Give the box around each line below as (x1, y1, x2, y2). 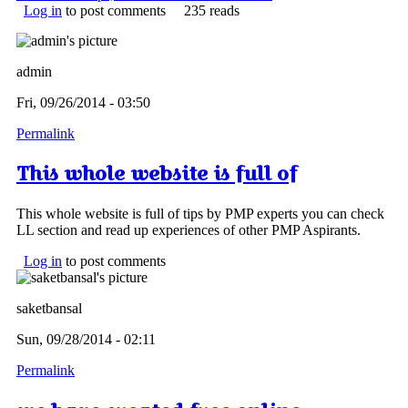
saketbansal (16, 301, 82, 317)
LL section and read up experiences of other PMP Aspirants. (16, 222, 361, 239)
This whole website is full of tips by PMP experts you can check (16, 206, 384, 222)
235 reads (184, 2, 240, 18)
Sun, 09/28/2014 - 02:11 (16, 331, 156, 348)
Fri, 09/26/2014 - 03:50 (16, 94, 150, 110)
